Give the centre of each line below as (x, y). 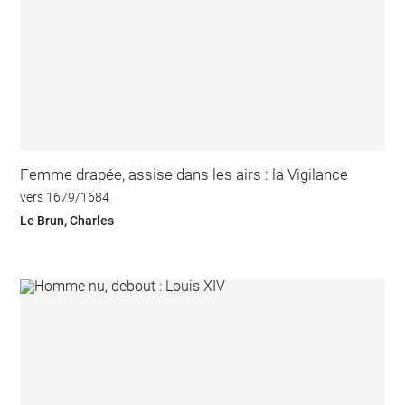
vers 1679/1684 (65, 198)
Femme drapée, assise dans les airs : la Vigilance (184, 174)
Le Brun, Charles (67, 220)
